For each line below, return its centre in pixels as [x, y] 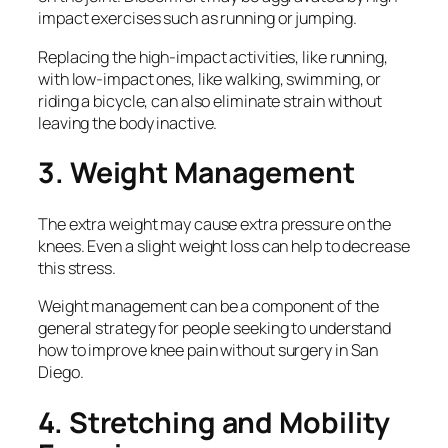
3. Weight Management [196, 173]
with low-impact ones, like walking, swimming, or [210, 78]
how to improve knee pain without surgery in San [208, 350]
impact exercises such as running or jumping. [197, 18]
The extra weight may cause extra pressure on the [215, 223]
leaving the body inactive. [128, 122]
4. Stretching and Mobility [214, 422]
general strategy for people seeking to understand [215, 328]
